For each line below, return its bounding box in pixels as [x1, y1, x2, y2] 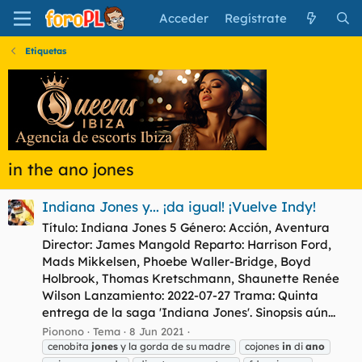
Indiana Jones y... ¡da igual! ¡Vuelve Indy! [42, 198, 316, 216]
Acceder [159, 11, 209, 26]
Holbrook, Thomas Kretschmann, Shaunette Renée [42, 271, 339, 287]
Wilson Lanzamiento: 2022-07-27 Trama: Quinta [42, 288, 318, 304]
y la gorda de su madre [118, 339, 230, 352]
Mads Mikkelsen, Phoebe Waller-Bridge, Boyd [42, 254, 311, 270]
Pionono [42, 324, 84, 338]
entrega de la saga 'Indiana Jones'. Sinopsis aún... [42, 305, 335, 321]
